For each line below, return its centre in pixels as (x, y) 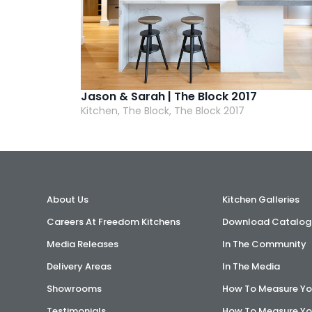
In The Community (264, 244)
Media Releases (83, 244)
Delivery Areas (79, 266)
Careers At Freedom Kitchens (114, 222)
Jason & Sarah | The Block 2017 (169, 96)
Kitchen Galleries (260, 200)
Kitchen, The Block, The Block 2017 (163, 111)
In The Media (251, 266)
